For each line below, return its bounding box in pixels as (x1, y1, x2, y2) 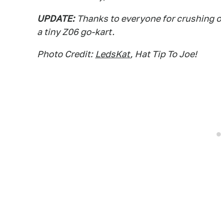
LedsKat (95, 49, 130, 59)
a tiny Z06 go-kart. (37, 27, 114, 37)
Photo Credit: (37, 49, 93, 59)
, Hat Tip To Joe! (130, 49, 197, 59)
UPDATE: (37, 13, 74, 24)
